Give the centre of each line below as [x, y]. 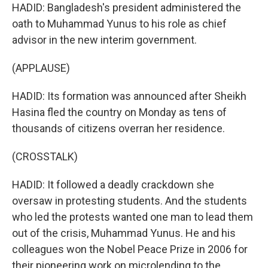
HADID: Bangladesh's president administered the [127, 7]
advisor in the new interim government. [104, 40]
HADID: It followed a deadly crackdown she [113, 185]
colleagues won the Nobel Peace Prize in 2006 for [130, 249]
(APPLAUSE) [41, 68]
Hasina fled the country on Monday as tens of [119, 112]
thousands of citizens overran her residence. [118, 128]
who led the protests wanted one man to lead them [133, 217]
